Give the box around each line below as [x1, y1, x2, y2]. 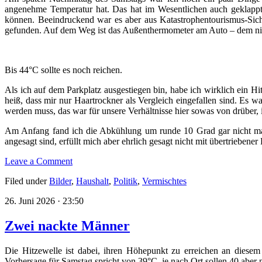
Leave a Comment [5, 156, 73, 166]
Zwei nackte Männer [5, 218, 130, 233]
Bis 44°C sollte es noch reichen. [5, 64, 122, 75]
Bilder [49, 175, 71, 186]
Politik [113, 175, 137, 186]
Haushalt [76, 175, 109, 186]
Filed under [5, 175, 49, 186]
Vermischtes [142, 175, 187, 186]
